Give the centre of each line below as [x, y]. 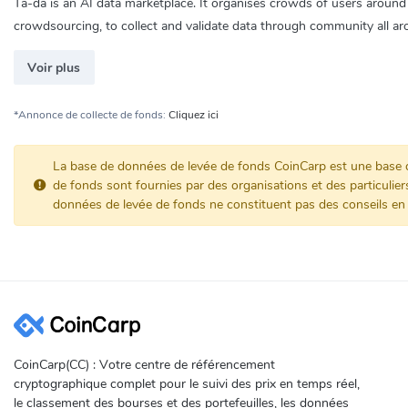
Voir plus [54, 67]
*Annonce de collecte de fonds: [91, 114]
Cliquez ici [194, 114]
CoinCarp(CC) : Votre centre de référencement [144, 364]
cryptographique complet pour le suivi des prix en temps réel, [187, 383]
